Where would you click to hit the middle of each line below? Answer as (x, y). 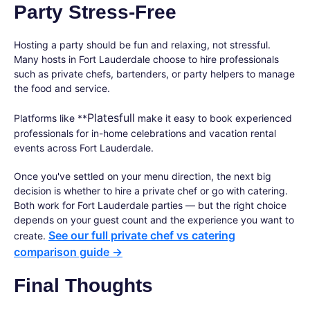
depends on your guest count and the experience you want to (154, 220)
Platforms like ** (51, 118)
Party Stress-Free (95, 12)
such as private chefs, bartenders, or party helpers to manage (154, 74)
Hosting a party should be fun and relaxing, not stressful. (142, 45)
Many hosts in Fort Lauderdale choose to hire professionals (146, 59)
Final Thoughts (83, 285)
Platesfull (111, 118)
